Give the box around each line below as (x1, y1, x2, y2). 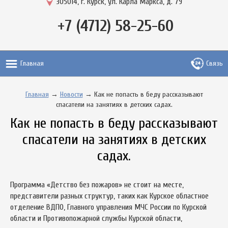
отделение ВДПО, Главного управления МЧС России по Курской (10, 203, 207, 212)
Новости (60, 90, 83, 99)
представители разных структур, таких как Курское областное (10, 191, 209, 201)
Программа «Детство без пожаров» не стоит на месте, (10, 180, 184, 190)
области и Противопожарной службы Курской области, (10, 214, 182, 223)
